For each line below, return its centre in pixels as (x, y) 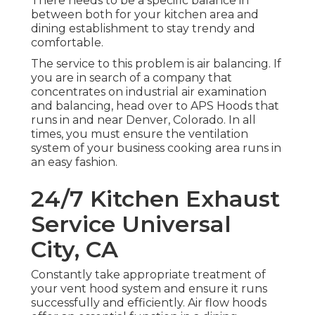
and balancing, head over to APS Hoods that (155, 106)
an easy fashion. (74, 162)
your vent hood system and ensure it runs (149, 289)
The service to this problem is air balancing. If (156, 64)
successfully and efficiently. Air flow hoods (149, 303)
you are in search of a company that (131, 78)
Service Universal (131, 224)
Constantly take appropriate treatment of (148, 275)
